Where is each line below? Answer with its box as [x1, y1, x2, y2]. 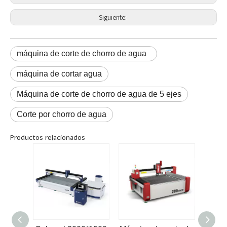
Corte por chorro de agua [17, 110, 106, 119]
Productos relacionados [10, 133, 85, 143]
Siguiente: [99, 13, 128, 22]
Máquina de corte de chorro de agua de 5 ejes [17, 90, 181, 99]
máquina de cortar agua [17, 69, 102, 79]
